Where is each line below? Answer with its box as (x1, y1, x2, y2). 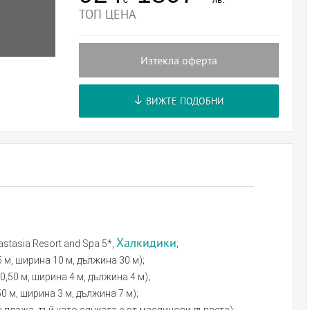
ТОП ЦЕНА (78, 8, 136, 21)
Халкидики (116, 236, 176, 250)
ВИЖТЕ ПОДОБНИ (143, 95, 225, 107)
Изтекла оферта (140, 55, 218, 66)
